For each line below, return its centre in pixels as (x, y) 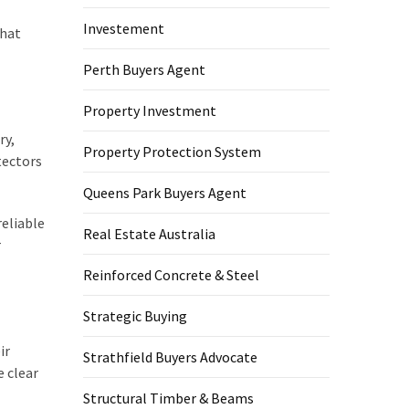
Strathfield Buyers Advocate (170, 357)
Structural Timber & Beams (168, 398)
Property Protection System (172, 152)
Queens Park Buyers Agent (165, 193)
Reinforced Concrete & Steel (171, 275)
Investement (124, 28)
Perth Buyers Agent (144, 69)
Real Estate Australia (149, 234)
